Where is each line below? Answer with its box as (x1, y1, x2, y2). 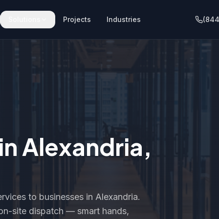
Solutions (8, 15, 41, 23)
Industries (107, 15, 141, 23)
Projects (63, 15, 91, 23)
